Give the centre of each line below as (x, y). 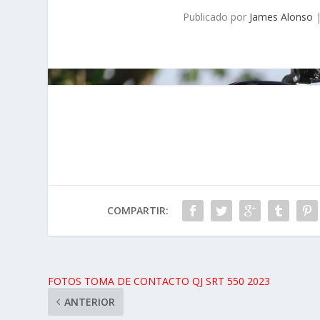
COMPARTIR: (137, 210)
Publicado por (216, 16)
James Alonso (281, 16)
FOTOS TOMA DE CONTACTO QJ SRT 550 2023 (159, 281)
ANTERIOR (90, 301)
